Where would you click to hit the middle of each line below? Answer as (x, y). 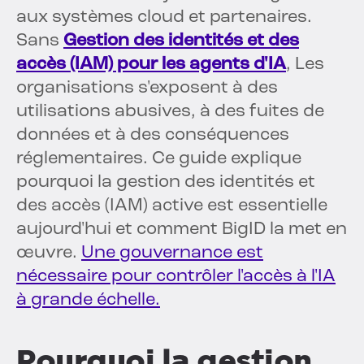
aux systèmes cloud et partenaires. (164, 18)
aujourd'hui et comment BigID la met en (182, 230)
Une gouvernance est (172, 253)
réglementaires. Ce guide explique (159, 159)
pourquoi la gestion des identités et (166, 183)
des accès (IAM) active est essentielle (172, 206)
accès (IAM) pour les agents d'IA (151, 65)
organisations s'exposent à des (147, 89)
